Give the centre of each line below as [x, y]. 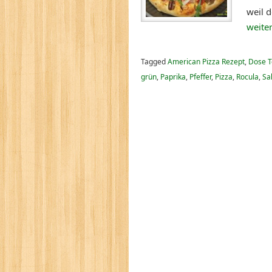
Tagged [154, 62]
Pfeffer [200, 77]
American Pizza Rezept [206, 62]
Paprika [173, 77]
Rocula [247, 77]
